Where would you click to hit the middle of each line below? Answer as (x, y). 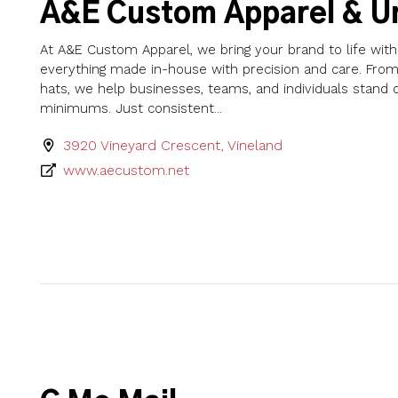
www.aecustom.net (127, 170)
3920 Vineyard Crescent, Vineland (173, 145)
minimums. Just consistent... (131, 108)
